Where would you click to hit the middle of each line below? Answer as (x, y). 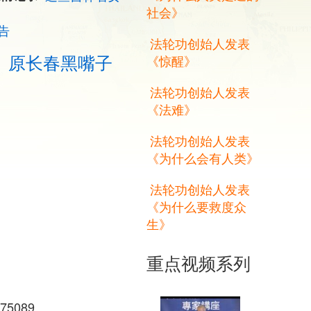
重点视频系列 (199, 263)
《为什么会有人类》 (203, 158)
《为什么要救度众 (196, 207)
